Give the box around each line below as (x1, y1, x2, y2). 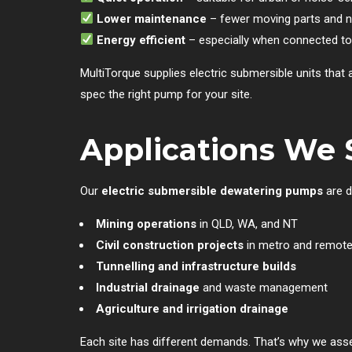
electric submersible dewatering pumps (101, 183, 323, 198)
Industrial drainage (96, 280, 200, 295)
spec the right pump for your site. (80, 86, 252, 101)
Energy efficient (97, 32, 186, 47)
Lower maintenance (97, 11, 207, 26)
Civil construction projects (96, 237, 244, 252)
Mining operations (96, 216, 196, 231)
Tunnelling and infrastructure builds (96, 258, 296, 273)
